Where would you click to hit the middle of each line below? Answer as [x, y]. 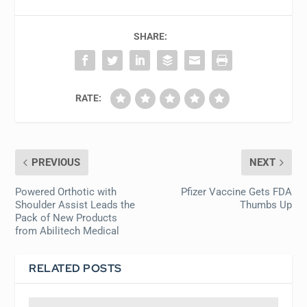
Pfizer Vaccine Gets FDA [236, 192]
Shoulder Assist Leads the [75, 205]
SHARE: [150, 36]
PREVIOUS [56, 162]
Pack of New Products [66, 218]
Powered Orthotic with [66, 192]
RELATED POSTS [75, 268]
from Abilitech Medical [67, 231]
